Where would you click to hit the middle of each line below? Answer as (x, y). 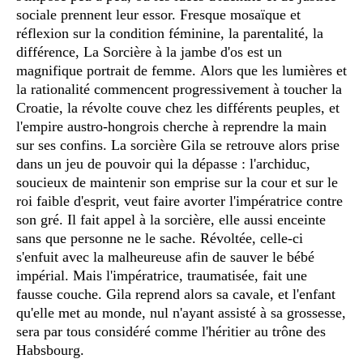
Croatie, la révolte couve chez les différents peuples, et (178, 107)
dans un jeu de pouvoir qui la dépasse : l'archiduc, (163, 163)
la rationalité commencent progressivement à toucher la (179, 89)
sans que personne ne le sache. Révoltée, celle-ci (160, 238)
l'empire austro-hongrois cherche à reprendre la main (171, 126)
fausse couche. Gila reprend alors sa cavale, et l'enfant (176, 294)
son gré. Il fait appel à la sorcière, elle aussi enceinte (171, 219)
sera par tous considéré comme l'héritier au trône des (171, 331)
